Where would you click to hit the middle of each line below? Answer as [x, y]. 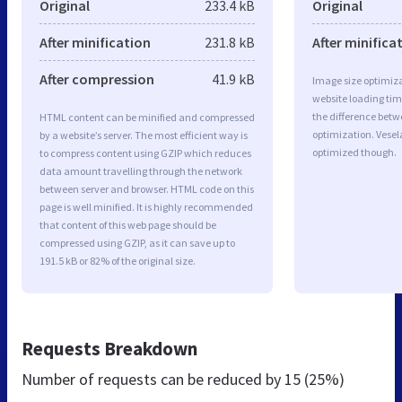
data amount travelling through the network [141, 170]
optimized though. [354, 152]
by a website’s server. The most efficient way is [144, 135]
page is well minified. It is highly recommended [146, 206]
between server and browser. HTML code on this [147, 188]
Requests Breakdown [109, 348]
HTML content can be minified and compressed [147, 117]
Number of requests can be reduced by [153, 379]
